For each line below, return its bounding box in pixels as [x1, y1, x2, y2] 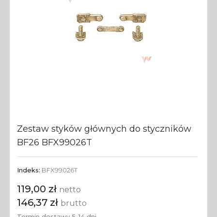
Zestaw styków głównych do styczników [17, 124, 191, 135]
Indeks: [17, 166, 40, 174]
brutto [61, 199, 87, 208]
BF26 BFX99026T [17, 137, 92, 148]
